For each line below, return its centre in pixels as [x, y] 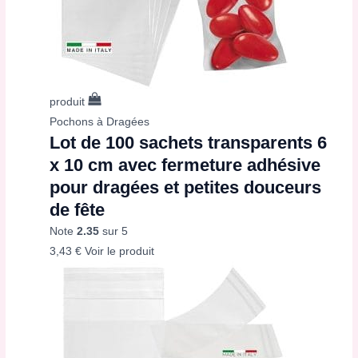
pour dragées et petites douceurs [186, 188]
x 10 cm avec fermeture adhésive [185, 165]
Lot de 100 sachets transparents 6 [189, 143]
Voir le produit [120, 252]
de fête [78, 210]
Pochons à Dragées [100, 122]
